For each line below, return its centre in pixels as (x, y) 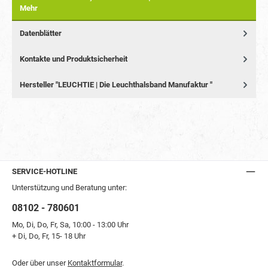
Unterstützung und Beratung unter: (69, 188)
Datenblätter (41, 33)
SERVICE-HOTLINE (45, 171)
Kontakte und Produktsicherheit (74, 59)
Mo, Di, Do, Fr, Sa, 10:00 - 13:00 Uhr (70, 225)
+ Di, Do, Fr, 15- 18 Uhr (49, 236)
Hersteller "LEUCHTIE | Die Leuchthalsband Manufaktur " (116, 84)
